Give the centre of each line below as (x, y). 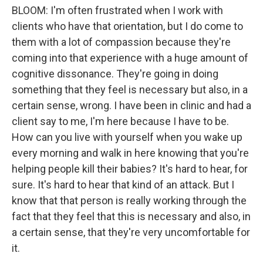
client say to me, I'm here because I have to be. (120, 121)
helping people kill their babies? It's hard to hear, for (130, 169)
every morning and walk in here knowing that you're (130, 153)
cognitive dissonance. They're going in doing (115, 74)
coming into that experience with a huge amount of (130, 58)
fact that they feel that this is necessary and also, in (131, 216)
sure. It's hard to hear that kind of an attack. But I (123, 185)
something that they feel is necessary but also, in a (130, 90)
